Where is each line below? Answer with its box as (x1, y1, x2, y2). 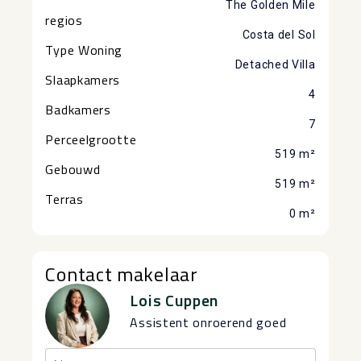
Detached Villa (234, 57, 316, 71)
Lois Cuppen (130, 288, 219, 313)
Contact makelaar (45, 259, 198, 288)
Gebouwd (45, 159, 101, 179)
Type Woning (45, 39, 123, 60)
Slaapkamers (45, 69, 121, 89)
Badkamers (45, 99, 111, 119)
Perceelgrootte (45, 129, 137, 149)
